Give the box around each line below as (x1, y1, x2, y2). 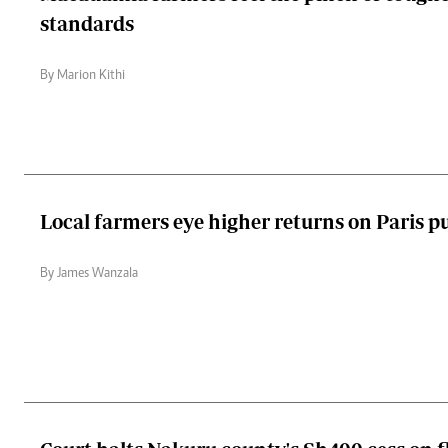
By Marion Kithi (40, 68, 125, 83)
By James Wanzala (40, 266, 138, 281)
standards (40, 11, 134, 35)
